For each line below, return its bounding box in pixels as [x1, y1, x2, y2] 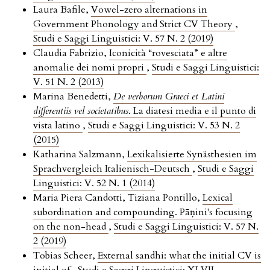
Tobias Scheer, [33, 249, 98, 263]
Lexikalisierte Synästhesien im [127, 148, 257, 162]
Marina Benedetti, [33, 90, 113, 104]
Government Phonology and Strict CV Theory [33, 17, 235, 31]
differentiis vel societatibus [33, 104, 128, 118]
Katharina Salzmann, [33, 148, 127, 162]
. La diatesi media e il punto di [128, 104, 256, 118]
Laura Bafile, [33, 3, 91, 17]
